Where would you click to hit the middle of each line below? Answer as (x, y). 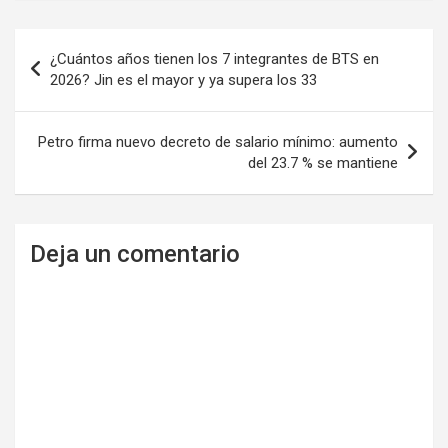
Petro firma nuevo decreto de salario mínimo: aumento (218, 142)
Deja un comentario (135, 254)
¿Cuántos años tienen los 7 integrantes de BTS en (214, 59)
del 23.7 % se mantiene (323, 163)
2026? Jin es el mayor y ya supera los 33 (183, 80)
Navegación (80, 44)
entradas (65, 108)
